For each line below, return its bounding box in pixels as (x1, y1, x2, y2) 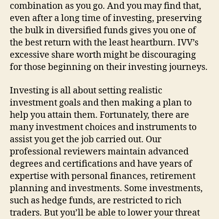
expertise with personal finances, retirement (10, 170, 196, 182)
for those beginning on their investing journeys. (10, 62, 208, 73)
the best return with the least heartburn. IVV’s (10, 37, 198, 48)
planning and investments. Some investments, (10, 182, 203, 194)
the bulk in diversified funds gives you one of (10, 25, 196, 36)
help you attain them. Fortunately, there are (10, 109, 189, 121)
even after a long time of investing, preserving (10, 13, 202, 24)
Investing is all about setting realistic (10, 85, 162, 96)
